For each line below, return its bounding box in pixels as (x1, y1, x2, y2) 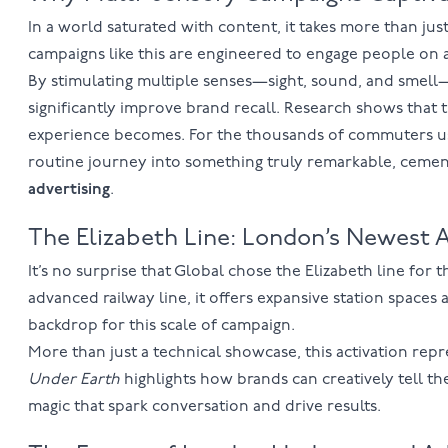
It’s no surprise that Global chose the (27, 264, 305, 281)
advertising (27, 182, 110, 199)
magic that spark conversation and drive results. (27, 399, 381, 416)
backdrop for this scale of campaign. (27, 318, 295, 335)
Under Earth (27, 372, 120, 389)
